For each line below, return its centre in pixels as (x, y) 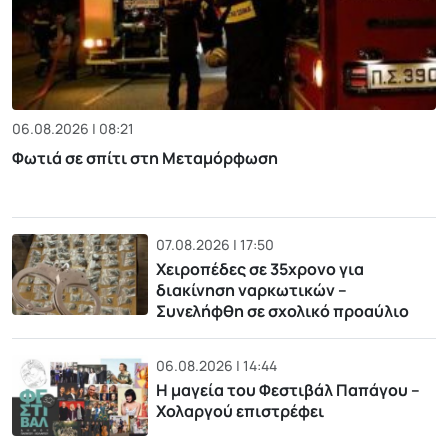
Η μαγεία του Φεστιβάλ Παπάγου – (287, 389)
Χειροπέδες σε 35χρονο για (259, 268)
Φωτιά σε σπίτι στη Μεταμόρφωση (145, 157)
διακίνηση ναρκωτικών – (251, 289)
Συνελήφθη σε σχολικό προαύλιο (282, 310)
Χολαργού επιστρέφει (239, 410)
